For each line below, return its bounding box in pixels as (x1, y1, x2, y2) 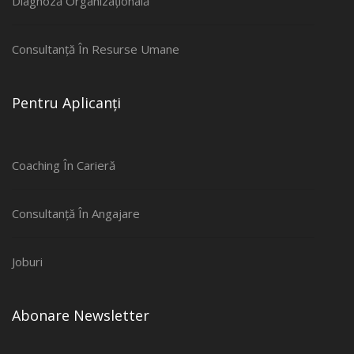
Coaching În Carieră (12, 157, 115, 173)
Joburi (12, 254, 43, 269)
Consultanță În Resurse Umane (12, 41, 179, 57)
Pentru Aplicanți (12, 93, 121, 112)
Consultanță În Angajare (12, 205, 140, 221)
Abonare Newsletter (12, 306, 149, 325)
